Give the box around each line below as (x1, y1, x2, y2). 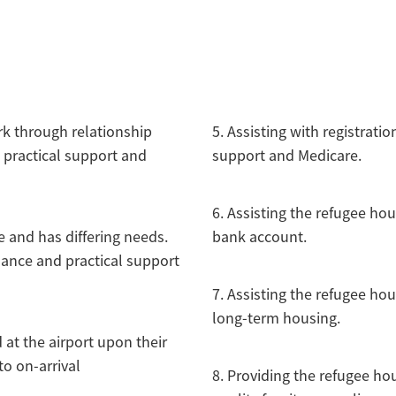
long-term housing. (212, 308, 340, 329)
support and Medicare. (212, 146, 362, 166)
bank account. (212, 227, 307, 247)
